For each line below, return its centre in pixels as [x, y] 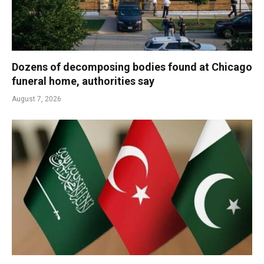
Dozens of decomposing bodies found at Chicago [132, 67]
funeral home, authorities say [83, 81]
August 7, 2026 [37, 99]
